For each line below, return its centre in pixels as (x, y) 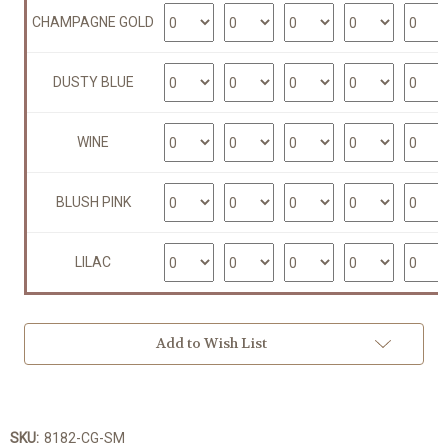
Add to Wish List (211, 343)
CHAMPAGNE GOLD (93, 22)
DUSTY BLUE (93, 82)
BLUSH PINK (93, 202)
